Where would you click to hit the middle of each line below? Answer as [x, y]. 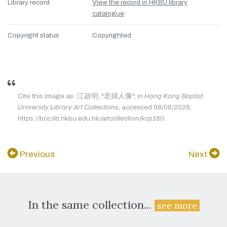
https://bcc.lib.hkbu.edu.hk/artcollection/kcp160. [92, 118]
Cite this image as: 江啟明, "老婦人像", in [81, 96]
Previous [36, 154]
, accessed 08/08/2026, [155, 107]
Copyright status [33, 35]
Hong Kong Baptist [174, 96]
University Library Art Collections [68, 107]
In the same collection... [91, 205]
